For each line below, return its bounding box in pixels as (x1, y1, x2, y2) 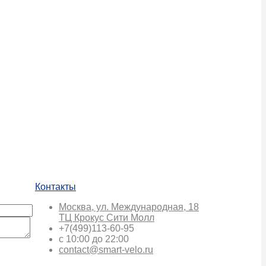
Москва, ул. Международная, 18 (59, 201, 199, 212)
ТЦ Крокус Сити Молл (59, 212, 154, 223)
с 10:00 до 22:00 (59, 233, 129, 244)
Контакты (35, 181, 76, 192)
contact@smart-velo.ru (59, 244, 153, 255)
